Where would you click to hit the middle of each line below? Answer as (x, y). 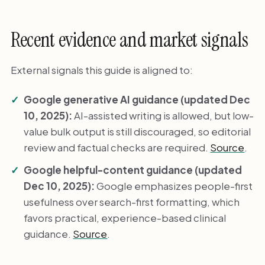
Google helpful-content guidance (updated (133, 169)
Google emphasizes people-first (174, 185)
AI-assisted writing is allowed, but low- (163, 115)
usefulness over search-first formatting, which (132, 201)
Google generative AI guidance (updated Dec (137, 99)
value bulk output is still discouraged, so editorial (138, 131)
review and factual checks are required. (117, 147)
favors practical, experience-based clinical (125, 217)
